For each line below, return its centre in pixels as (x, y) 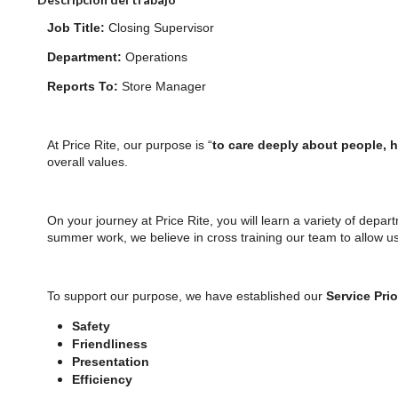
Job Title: (76, 27)
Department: (85, 56)
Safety (92, 326)
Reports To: (83, 86)
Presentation (111, 361)
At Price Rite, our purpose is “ (130, 144)
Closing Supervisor (160, 27)
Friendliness (110, 343)
